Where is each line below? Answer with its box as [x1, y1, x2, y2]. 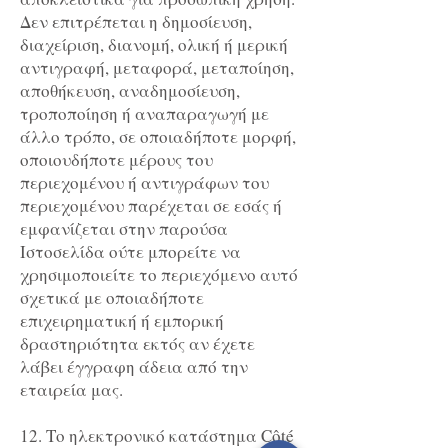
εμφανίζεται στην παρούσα [20, 217, 228, 241]
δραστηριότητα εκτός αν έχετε [20, 332, 255, 356]
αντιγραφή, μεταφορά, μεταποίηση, [20, 56, 294, 80]
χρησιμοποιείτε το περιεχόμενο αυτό [20, 263, 298, 287]
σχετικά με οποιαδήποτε [20, 286, 204, 310]
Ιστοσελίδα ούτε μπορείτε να [20, 240, 241, 264]
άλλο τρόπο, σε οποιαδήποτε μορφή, [20, 125, 296, 149]
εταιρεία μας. [20, 378, 123, 402]
